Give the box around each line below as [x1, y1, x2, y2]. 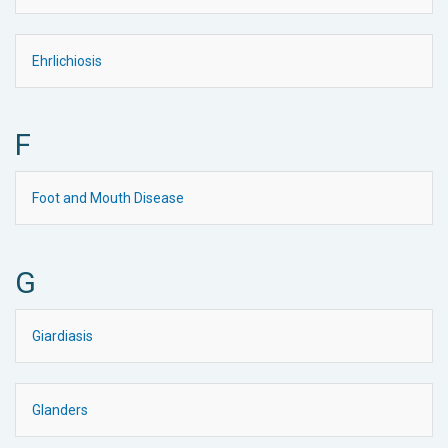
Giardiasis [32, 327, 93, 344]
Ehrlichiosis [32, 52, 102, 69]
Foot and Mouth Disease [32, 189, 184, 206]
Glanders [32, 401, 88, 418]
